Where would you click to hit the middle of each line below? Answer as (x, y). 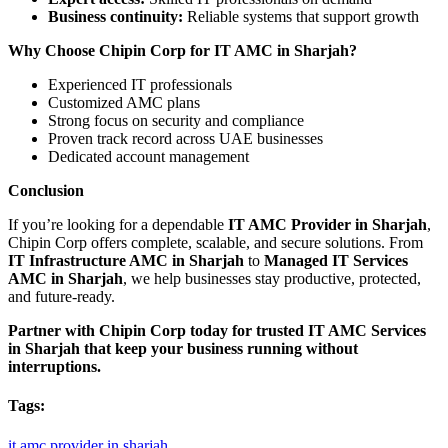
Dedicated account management (148, 157)
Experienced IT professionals (140, 85)
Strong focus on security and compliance (176, 121)
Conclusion (46, 191)
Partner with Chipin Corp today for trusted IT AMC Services (217, 331)
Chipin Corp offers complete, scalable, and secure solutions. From (215, 243)
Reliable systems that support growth (301, 17)
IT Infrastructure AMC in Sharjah (126, 261)
